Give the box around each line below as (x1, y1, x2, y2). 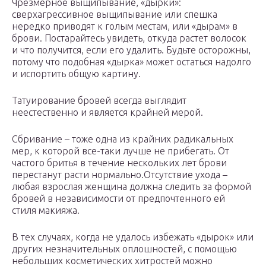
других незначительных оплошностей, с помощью (12, 243, 237, 255)
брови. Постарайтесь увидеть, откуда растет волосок (12, 33, 246, 44)
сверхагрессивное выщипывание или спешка (12, 9, 217, 20)
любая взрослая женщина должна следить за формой (12, 181, 251, 192)
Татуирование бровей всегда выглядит (12, 95, 186, 106)
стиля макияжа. (12, 205, 80, 216)
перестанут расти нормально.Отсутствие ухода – (12, 169, 227, 180)
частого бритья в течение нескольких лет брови (12, 157, 227, 169)
